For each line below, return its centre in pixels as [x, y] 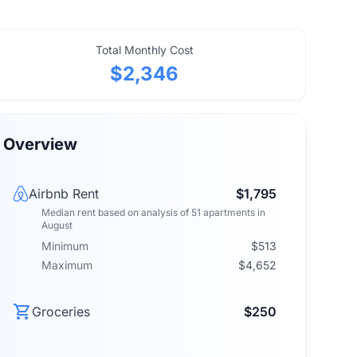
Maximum [67, 265]
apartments [229, 212]
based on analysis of [142, 212]
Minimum [65, 246]
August [57, 225]
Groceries [61, 312]
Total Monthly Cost [144, 50]
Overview [40, 144]
